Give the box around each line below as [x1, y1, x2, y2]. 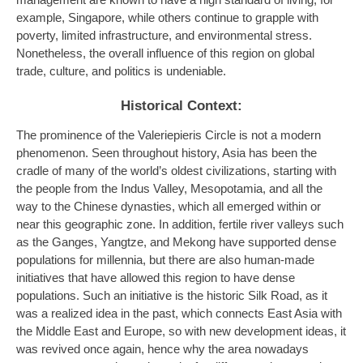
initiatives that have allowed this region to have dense [16, 271, 295, 285]
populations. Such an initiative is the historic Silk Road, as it [16, 289, 327, 303]
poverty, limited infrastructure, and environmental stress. [16, 29, 312, 43]
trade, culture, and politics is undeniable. [16, 65, 226, 79]
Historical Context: [121, 97, 242, 113]
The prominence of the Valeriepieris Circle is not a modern [16, 129, 321, 143]
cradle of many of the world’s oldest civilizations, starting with [16, 164, 336, 178]
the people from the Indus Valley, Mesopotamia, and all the [16, 182, 322, 196]
